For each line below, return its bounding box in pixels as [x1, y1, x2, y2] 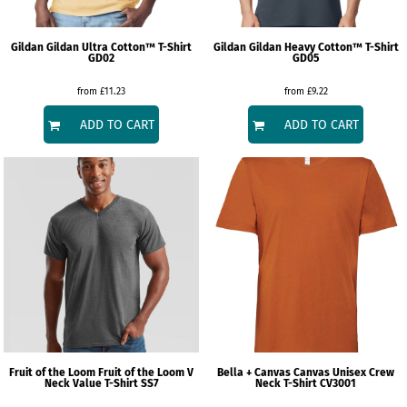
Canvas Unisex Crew [293, 366, 394, 379]
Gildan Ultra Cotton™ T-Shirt [46, 41, 192, 54]
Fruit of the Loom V [98, 366, 194, 379]
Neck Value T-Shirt [44, 377, 138, 390]
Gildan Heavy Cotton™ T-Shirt [248, 41, 399, 54]
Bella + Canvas [217, 366, 291, 379]
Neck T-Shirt [255, 377, 317, 390]
